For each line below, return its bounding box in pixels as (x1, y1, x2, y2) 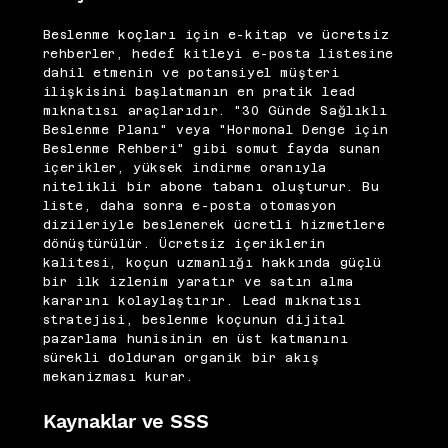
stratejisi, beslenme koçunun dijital (42, 313, 346, 328)
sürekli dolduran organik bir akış (42, 351, 320, 366)
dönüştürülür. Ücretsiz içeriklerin (42, 237, 326, 252)
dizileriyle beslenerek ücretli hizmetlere (42, 218, 386, 233)
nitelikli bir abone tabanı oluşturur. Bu (42, 180, 380, 195)
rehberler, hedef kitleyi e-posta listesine (42, 47, 394, 62)
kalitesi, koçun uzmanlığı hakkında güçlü (42, 256, 382, 271)
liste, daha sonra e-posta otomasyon (42, 199, 337, 214)
